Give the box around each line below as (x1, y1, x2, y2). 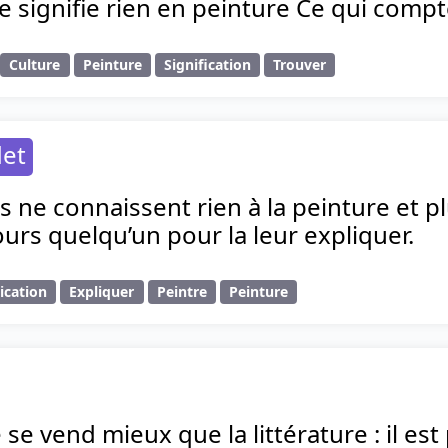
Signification (163, 55, 251, 75)
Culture (9, 55, 61, 75)
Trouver (273, 55, 327, 75)
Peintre (156, 282, 207, 302)
